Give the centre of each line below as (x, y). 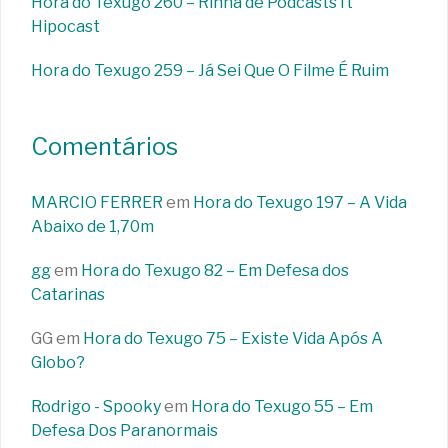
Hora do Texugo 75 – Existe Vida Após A (233, 339)
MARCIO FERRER (97, 203)
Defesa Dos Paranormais (124, 431)
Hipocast (65, 27)
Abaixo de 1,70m (92, 227)
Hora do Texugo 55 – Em (282, 407)
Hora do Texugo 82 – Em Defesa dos (215, 271)
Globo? (58, 363)
